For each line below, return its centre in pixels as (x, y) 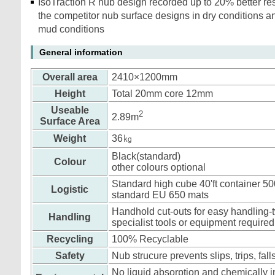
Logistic (70, 189)
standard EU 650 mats (160, 195)
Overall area (70, 77)
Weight (70, 138)
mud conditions (71, 29)
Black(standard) (146, 156)
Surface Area (70, 121)
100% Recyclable (150, 239)
